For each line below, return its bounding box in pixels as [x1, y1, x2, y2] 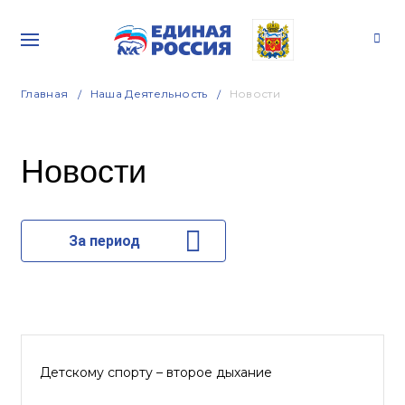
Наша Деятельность [89, 87, 208, 100]
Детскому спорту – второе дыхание [40, 364, 272, 381]
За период [68, 232, 140, 250]
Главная [21, 87, 69, 100]
